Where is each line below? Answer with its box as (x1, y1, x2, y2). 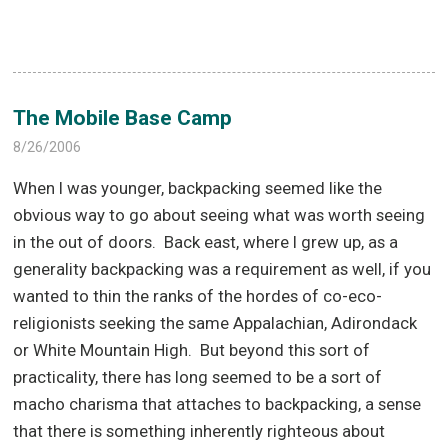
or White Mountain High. (13, 340, 193, 361)
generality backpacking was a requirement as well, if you (13, 259, 432, 280)
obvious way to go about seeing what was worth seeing (13, 205, 426, 226)
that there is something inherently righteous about (13, 421, 386, 442)
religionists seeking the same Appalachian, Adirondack (13, 313, 418, 334)
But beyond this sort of (200, 340, 371, 361)
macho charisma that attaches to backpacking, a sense (13, 394, 422, 415)
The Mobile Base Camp (13, 105, 233, 130)
